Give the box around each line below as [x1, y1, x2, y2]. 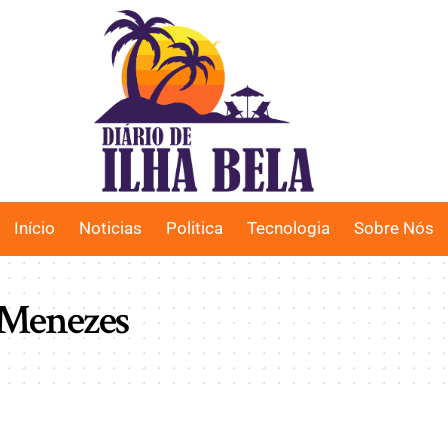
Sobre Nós [354, 217, 434, 238]
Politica [166, 217, 223, 238]
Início [14, 217, 55, 238]
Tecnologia [247, 217, 330, 238]
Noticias [79, 217, 142, 238]
